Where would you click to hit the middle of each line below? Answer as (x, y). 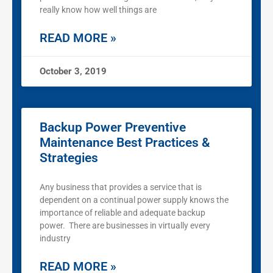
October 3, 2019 (73, 72)
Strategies (69, 158)
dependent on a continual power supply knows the (134, 200)
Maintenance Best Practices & (125, 143)
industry (55, 239)
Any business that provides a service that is (121, 187)
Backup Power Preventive (113, 128)
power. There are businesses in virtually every (125, 226)
